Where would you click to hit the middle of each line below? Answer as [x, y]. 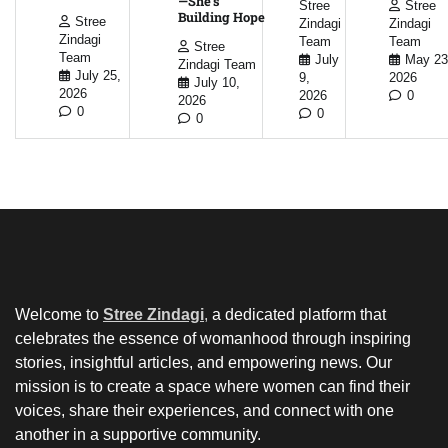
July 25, [98, 76]
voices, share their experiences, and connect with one [204, 411]
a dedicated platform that [297, 315]
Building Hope [221, 17]
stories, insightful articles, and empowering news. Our [203, 363]
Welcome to [59, 315]
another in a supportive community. [138, 435]
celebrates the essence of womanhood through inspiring [213, 339]
